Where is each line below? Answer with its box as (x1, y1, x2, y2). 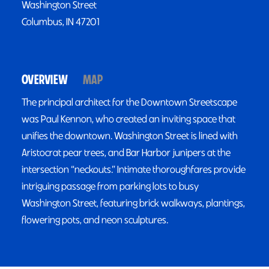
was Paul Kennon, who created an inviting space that (22, 113, 235, 125)
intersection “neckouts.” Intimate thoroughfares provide (22, 163, 246, 175)
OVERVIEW (22, 71, 68, 88)
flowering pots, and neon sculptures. (22, 214, 168, 226)
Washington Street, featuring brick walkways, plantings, (22, 197, 245, 209)
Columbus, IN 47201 (22, 16, 99, 28)
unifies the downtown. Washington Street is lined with (22, 130, 238, 142)
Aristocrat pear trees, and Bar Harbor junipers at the (22, 147, 231, 159)
